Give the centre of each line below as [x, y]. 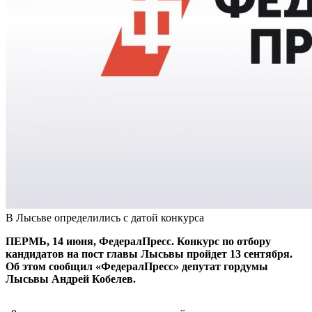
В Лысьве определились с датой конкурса [105, 217]
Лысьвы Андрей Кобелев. [71, 279]
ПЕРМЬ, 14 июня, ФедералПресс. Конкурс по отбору [138, 241]
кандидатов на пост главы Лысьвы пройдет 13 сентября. [149, 253]
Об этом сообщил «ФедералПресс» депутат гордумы [137, 266]
